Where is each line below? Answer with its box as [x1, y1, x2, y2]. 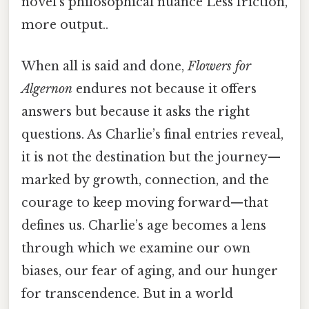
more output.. [21, 17, 108, 33]
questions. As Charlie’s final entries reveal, [21, 126, 283, 142]
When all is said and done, [21, 58, 188, 74]
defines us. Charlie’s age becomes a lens [21, 217, 266, 233]
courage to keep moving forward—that [21, 195, 268, 210]
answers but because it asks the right [21, 103, 250, 119]
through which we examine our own [21, 240, 250, 256]
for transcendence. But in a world [21, 286, 233, 301]
